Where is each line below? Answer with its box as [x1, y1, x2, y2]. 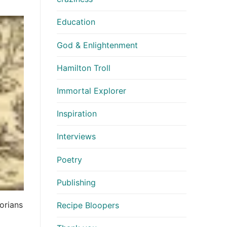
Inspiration [57, 108, 97, 119]
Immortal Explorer [57, 85, 126, 96]
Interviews [57, 131, 96, 142]
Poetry [57, 154, 82, 165]
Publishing [57, 177, 96, 187]
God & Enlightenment [57, 40, 138, 50]
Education [57, 17, 95, 27]
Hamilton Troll [57, 62, 110, 73]
